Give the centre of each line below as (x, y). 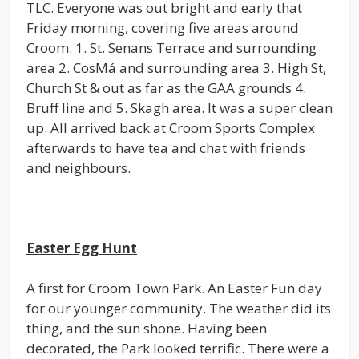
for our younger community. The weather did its (179, 308)
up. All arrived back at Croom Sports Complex (171, 127)
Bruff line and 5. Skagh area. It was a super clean (179, 107)
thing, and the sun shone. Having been (147, 328)
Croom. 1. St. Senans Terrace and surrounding (171, 47)
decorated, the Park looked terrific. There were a (178, 348)
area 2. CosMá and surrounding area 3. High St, (176, 67)
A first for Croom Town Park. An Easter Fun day (174, 288)
